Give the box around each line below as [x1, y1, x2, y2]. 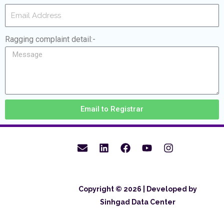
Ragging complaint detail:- [5, 34, 95, 44]
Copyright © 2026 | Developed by [78, 184, 197, 193]
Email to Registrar [80, 104, 143, 114]
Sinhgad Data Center [99, 197, 175, 206]
